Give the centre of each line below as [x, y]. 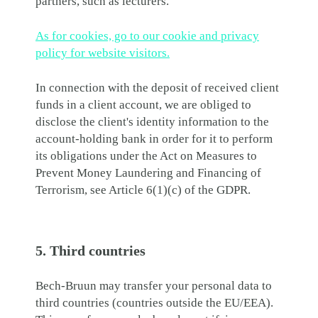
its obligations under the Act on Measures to [146, 156]
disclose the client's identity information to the [152, 122]
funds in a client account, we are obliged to [143, 105]
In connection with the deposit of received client [157, 88]
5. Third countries [91, 251]
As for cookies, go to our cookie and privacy [147, 36]
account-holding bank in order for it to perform [154, 139]
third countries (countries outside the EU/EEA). [154, 303]
